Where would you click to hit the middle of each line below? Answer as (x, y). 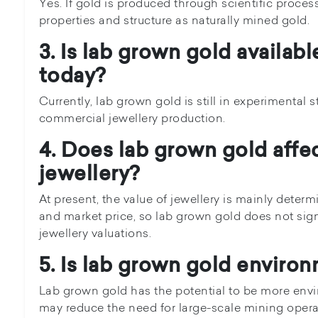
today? (72, 75)
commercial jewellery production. (132, 118)
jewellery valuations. (95, 233)
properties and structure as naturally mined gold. (174, 20)
